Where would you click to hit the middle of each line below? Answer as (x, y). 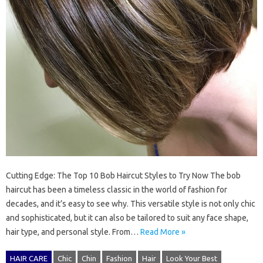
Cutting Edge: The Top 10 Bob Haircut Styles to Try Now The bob (123, 175)
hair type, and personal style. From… (73, 232)
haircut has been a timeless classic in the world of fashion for (117, 189)
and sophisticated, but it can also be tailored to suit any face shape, (127, 218)
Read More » (163, 232)
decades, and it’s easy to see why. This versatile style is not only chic (131, 203)
